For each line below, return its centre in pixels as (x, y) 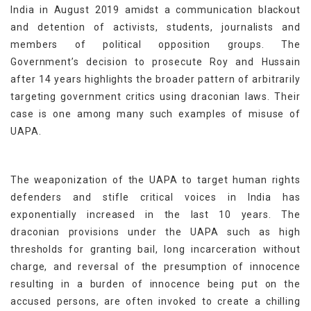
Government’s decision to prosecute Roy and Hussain (155, 62)
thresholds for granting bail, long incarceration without (155, 250)
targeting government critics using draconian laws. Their (155, 97)
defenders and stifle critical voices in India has (155, 197)
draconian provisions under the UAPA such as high (155, 232)
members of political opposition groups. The (155, 45)
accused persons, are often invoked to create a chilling (155, 302)
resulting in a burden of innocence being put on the (155, 284)
